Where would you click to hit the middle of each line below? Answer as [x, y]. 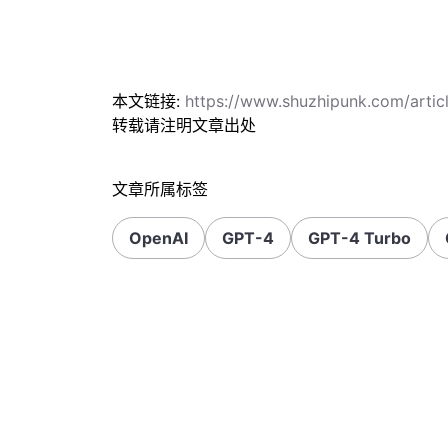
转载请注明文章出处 [184, 125]
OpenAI [158, 238]
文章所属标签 [160, 189]
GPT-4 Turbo [359, 238]
